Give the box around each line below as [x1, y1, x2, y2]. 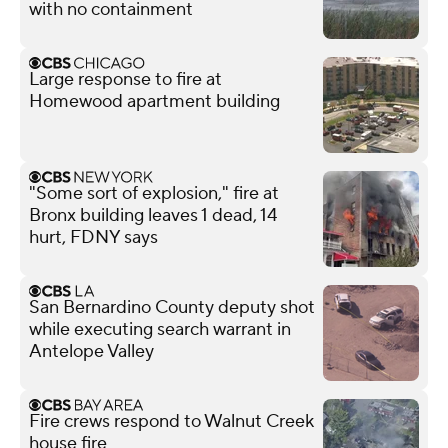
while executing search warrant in [29, 317, 291, 341]
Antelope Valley [29, 339, 154, 363]
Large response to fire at [29, 67, 222, 91]
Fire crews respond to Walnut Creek [29, 409, 314, 433]
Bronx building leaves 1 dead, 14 [29, 203, 277, 227]
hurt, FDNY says [29, 225, 158, 249]
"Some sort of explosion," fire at [29, 181, 279, 205]
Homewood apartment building [29, 89, 280, 113]
